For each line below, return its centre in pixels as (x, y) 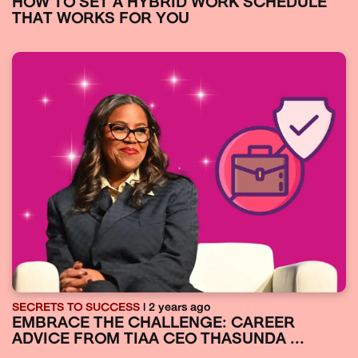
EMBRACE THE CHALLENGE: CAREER (153, 324)
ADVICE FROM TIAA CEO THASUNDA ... (158, 340)
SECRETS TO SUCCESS (76, 308)
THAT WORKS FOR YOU (101, 19)
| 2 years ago (175, 308)
